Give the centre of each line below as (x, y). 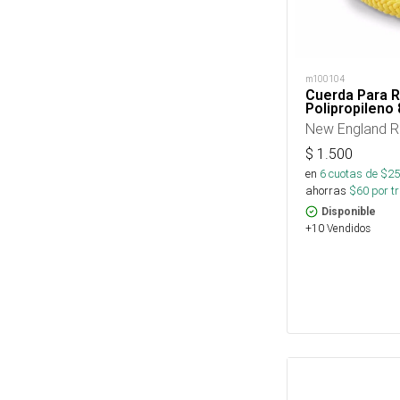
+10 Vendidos (338, 229)
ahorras (326, 191)
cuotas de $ (357, 174)
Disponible (349, 212)
